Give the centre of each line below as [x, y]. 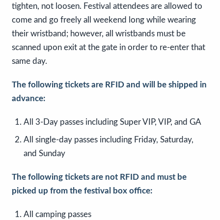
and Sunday [44, 154]
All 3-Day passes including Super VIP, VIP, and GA [112, 122]
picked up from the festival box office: [82, 191]
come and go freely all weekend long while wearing [104, 20]
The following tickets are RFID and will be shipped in [109, 85]
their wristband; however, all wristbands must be [99, 34]
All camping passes [57, 215]
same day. [29, 61]
